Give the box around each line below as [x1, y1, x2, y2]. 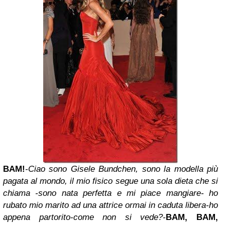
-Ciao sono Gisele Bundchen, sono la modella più [25, 164, 218, 174]
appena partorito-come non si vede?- [3, 212, 166, 222]
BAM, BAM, [166, 212, 218, 222]
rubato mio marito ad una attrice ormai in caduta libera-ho [3, 200, 218, 210]
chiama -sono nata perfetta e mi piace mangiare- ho [3, 188, 218, 198]
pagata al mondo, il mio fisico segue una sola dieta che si [3, 176, 218, 186]
